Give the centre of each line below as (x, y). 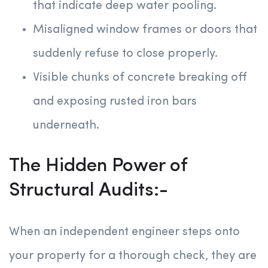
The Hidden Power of (98, 167)
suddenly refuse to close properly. (125, 54)
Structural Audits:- (89, 191)
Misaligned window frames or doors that (145, 30)
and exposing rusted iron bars (115, 102)
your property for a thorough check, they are (133, 256)
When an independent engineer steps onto (124, 232)
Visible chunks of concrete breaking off (140, 78)
